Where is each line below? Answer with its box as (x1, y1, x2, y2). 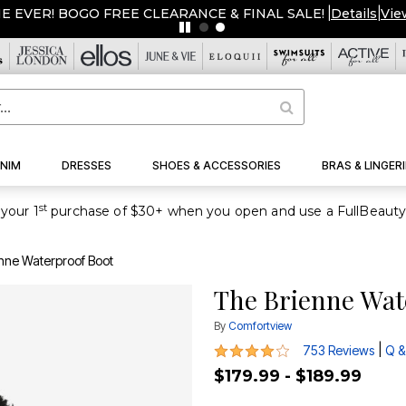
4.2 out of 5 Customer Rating (213, 339, 396, 358)
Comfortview (228, 319, 292, 333)
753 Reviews (303, 343, 374, 359)
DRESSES (62, 159, 112, 173)
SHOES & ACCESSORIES (151, 159, 281, 173)
